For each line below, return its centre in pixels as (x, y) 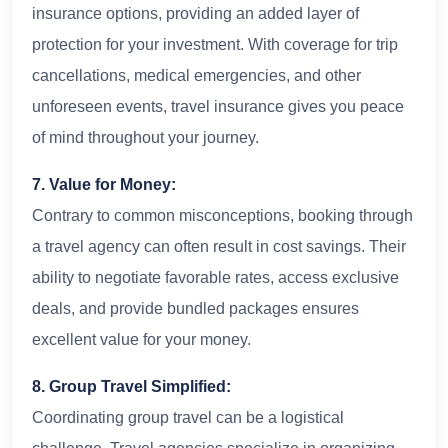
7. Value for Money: (104, 184)
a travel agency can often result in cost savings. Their (219, 246)
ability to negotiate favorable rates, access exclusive (215, 277)
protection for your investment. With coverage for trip (215, 44)
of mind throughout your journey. (145, 137)
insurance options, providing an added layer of (195, 13)
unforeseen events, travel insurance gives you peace (218, 106)
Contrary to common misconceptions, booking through (222, 215)
